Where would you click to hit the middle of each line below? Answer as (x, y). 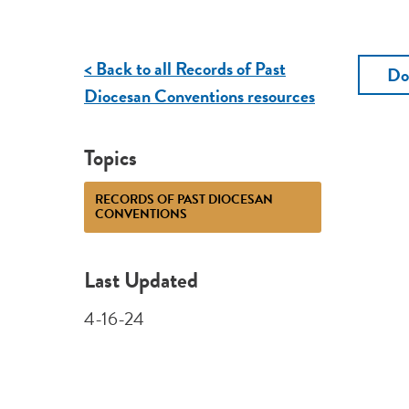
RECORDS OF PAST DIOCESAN (184, 199)
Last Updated (141, 281)
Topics (110, 157)
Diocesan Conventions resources (199, 96)
